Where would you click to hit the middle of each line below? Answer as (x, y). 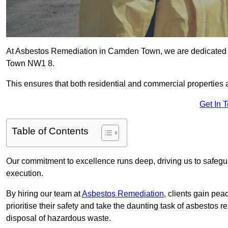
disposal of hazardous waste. (59, 218)
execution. (25, 174)
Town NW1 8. (30, 64)
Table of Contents (50, 131)
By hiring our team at (44, 194)
